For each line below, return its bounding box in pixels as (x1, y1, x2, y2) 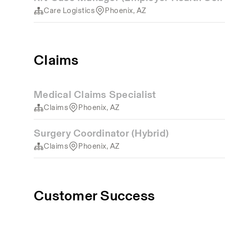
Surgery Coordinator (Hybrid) (34, 126, 169, 141)
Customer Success (34, 185, 155, 206)
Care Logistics (44, 5, 95, 16)
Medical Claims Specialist (34, 87, 156, 102)
